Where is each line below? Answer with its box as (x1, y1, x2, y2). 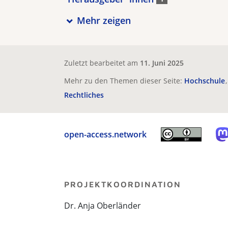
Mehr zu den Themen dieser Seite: (64, 76, 184, 85)
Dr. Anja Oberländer (64, 200, 141, 211)
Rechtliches (64, 90, 104, 100)
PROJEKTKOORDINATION (64, 180, 181, 189)
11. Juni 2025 (140, 58, 184, 68)
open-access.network (64, 129, 147, 140)
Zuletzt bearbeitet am (64, 58, 140, 68)
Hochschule (184, 76, 227, 85)
